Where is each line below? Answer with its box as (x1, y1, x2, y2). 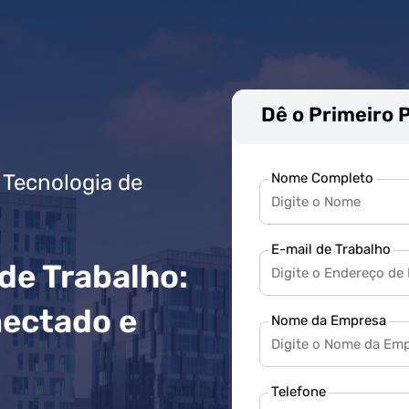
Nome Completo (271, 170, 373, 187)
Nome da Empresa (271, 312, 386, 330)
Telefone (271, 383, 326, 401)
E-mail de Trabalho (271, 241, 391, 258)
